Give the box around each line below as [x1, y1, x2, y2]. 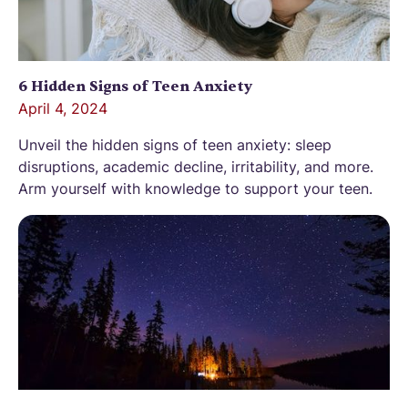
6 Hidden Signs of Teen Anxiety [18, 77, 252, 97]
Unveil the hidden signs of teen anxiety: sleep [18, 136, 331, 155]
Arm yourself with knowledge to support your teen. [18, 179, 372, 199]
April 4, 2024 [18, 99, 107, 118]
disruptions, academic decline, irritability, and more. [18, 158, 373, 177]
